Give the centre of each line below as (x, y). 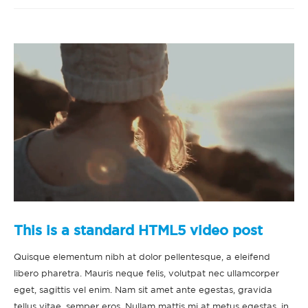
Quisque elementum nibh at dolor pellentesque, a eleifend (142, 256)
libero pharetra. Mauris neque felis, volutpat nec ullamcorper (146, 273)
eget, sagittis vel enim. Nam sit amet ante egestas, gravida (143, 289)
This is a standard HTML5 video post (138, 230)
